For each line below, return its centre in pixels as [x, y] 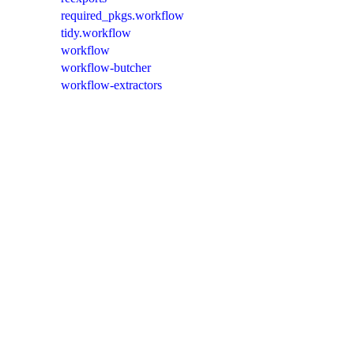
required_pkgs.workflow [122, 16]
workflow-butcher [106, 68]
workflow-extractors [111, 85]
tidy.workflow [96, 33]
